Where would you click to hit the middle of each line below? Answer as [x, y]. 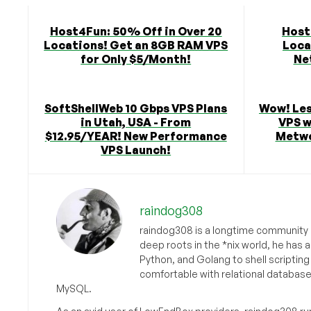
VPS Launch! [136, 150]
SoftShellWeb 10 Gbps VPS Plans [136, 108]
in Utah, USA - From [136, 122]
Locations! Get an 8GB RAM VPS [136, 45]
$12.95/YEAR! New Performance [136, 136]
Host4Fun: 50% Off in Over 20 [136, 31]
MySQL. [74, 288]
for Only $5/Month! [136, 59]
